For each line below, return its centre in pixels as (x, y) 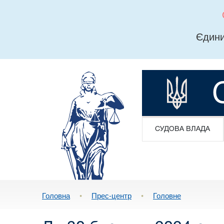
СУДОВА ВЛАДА (183, 129)
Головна (56, 195)
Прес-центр (111, 195)
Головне (167, 195)
